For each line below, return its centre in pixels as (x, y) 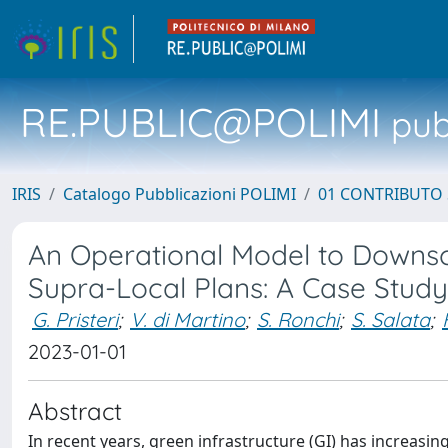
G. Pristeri (75, 319)
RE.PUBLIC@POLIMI (200, 122)
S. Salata (390, 319)
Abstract (75, 411)
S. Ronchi (298, 319)
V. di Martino (187, 319)
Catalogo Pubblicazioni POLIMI (179, 194)
